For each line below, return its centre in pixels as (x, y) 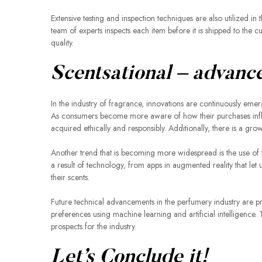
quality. (62, 43)
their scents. (70, 177)
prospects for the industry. (94, 226)
